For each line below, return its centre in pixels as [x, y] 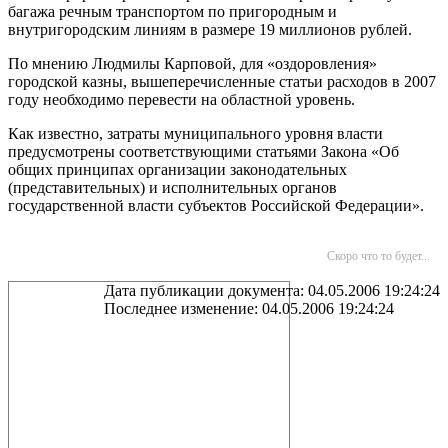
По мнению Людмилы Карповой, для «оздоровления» [192, 63]
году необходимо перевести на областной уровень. [181, 99]
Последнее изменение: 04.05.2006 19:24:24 [249, 308]
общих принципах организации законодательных [177, 169]
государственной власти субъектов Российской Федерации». [216, 205]
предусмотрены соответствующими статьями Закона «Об [203, 151]
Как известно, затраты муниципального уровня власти [195, 133]
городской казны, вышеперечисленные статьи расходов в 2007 [222, 81]
